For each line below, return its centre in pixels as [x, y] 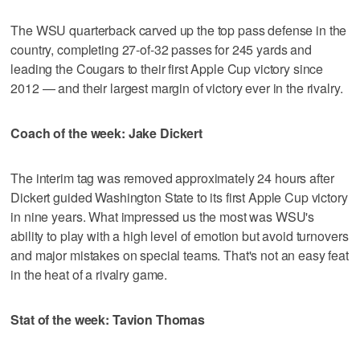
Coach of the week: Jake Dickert [106, 133]
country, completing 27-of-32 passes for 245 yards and [161, 49]
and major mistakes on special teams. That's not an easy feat [180, 255]
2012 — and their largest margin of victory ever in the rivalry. [177, 88]
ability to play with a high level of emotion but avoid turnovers [180, 235]
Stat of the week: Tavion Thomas [108, 319]
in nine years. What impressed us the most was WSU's [163, 216]
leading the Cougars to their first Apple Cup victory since [167, 68]
